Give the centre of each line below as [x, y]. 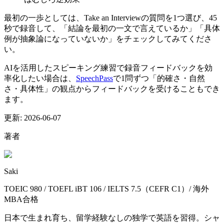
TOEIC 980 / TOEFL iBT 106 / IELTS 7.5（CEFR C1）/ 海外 [106, 189]
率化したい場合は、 [40, 78]
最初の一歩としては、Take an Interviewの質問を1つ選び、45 [110, 18]
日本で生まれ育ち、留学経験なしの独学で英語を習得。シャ [112, 218]
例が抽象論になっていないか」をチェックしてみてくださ [108, 39]
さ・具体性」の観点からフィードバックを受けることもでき [112, 89]
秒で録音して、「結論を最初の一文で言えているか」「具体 [112, 28]
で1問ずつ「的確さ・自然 [159, 78]
